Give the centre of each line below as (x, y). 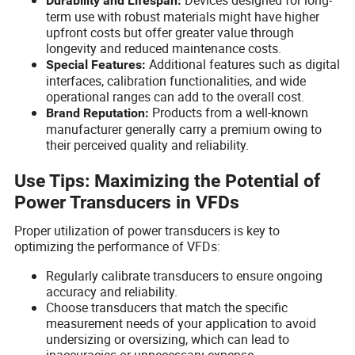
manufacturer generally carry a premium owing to (184, 129)
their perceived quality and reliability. (148, 145)
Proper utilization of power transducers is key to (147, 230)
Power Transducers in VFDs (127, 203)
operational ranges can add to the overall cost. (176, 96)
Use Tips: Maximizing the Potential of (168, 181)
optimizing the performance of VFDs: (118, 246)
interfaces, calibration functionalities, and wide (176, 80)
